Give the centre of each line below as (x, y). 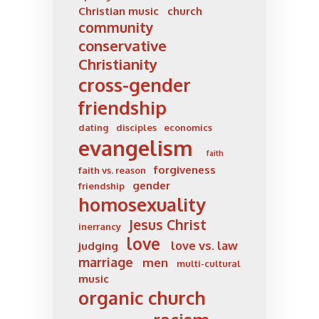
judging (98, 246)
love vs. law (204, 245)
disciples (136, 127)
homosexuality (142, 204)
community (116, 27)
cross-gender (135, 84)
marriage (106, 262)
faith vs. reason (112, 170)
